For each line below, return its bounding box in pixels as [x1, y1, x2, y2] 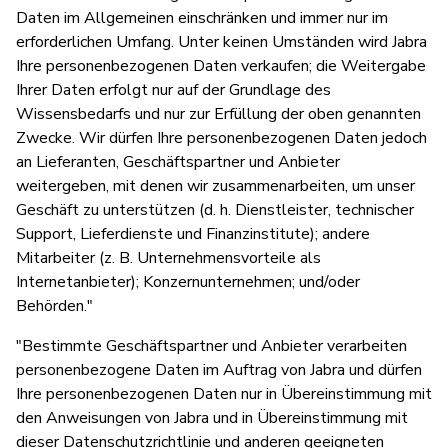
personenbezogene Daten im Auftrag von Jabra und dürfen [16, 358, 422, 381]
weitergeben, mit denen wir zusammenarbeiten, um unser [16, 174, 415, 197]
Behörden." [16, 294, 93, 317]
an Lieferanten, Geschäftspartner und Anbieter [16, 150, 340, 173]
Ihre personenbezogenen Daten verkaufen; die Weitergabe [16, 54, 426, 77]
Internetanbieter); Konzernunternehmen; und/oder [16, 270, 360, 293]
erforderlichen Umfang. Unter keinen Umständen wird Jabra [16, 30, 427, 53]
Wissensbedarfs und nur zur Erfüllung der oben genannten [16, 102, 421, 125]
